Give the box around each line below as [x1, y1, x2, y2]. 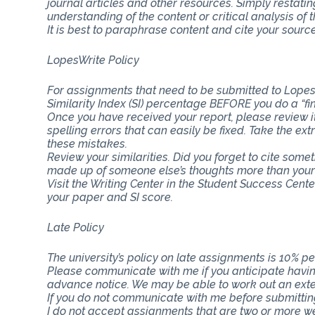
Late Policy [47, 220, 105, 234]
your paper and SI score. [47, 190, 174, 204]
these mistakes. [47, 136, 128, 150]
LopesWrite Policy [47, 53, 140, 67]
